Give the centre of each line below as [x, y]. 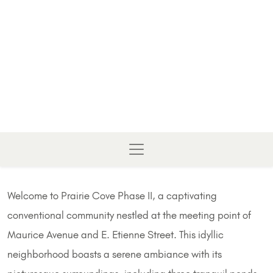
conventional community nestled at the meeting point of [129, 215]
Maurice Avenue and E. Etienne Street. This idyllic [115, 235]
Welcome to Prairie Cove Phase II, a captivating [112, 196]
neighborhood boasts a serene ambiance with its [115, 254]
